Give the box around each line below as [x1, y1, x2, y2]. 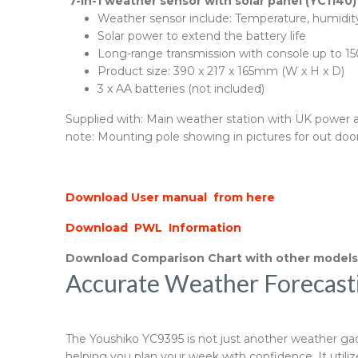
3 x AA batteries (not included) [97, 82, 265, 96]
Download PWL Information [66, 221, 245, 235]
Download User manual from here [66, 190, 278, 205]
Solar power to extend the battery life [97, 29, 306, 43]
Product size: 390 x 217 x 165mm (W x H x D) [97, 64, 344, 78]
